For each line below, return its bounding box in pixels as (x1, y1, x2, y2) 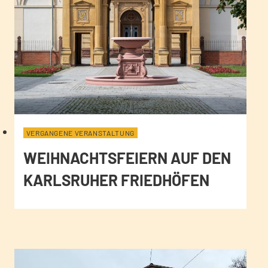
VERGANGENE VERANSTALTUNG (26, 128, 135, 137)
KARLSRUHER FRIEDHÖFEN (23, 170, 209, 189)
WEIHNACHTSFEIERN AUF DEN (23, 148, 231, 167)
